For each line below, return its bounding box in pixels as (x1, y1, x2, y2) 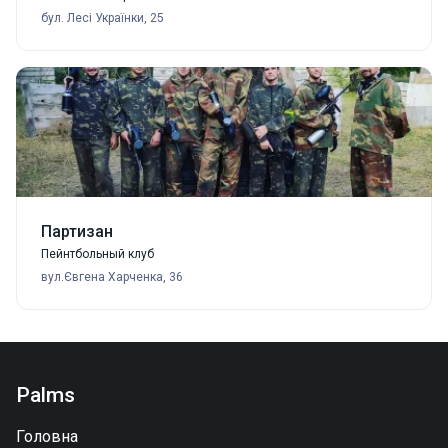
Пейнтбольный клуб (41, 247, 154, 262)
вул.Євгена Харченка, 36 (41, 270, 183, 285)
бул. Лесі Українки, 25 (41, 11, 164, 26)
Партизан (41, 222, 113, 242)
